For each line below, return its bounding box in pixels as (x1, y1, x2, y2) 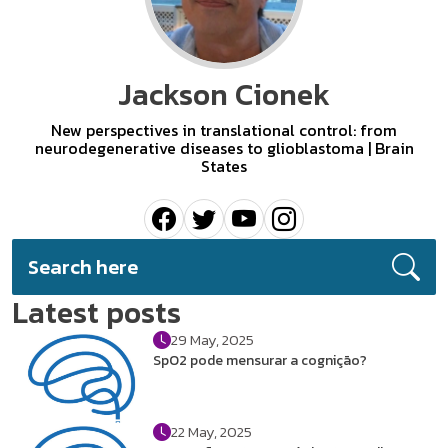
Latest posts (12, 290, 181, 336)
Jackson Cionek (118, 72, 330, 118)
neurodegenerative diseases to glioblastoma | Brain (34, 136, 414, 161)
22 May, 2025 (171, 420, 253, 444)
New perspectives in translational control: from (51, 118, 397, 143)
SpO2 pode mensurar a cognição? (153, 350, 368, 372)
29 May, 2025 (171, 328, 255, 352)
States (201, 154, 247, 179)
